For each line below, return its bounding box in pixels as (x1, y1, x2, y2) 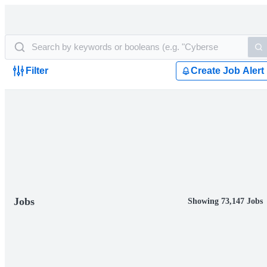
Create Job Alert (191, 66, 264, 76)
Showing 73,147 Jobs (188, 197, 263, 206)
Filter (26, 66, 48, 76)
